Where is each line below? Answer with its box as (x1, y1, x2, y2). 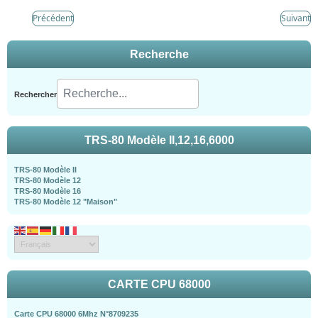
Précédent (33, 12, 73, 25)
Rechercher (14, 90, 57, 99)
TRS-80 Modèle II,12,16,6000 (84, 134, 234, 147)
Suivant (281, 12, 310, 25)
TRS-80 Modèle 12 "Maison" (14, 197, 117, 207)
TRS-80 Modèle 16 (14, 187, 81, 196)
